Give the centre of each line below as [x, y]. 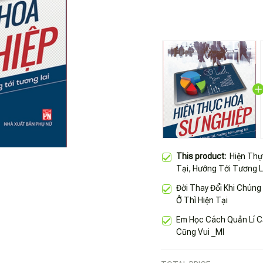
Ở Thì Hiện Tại [202, 200]
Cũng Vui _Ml [200, 232]
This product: [203, 156]
